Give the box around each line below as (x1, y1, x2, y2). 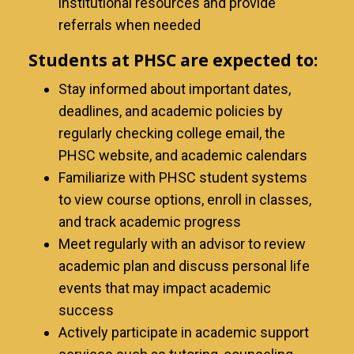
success (58, 301, 114, 318)
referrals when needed (58, 16, 201, 33)
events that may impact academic (58, 279, 271, 296)
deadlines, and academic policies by (58, 102, 283, 119)
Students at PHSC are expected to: (28, 48, 318, 71)
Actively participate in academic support (58, 323, 309, 341)
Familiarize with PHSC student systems (58, 168, 307, 186)
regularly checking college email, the (58, 124, 285, 141)
